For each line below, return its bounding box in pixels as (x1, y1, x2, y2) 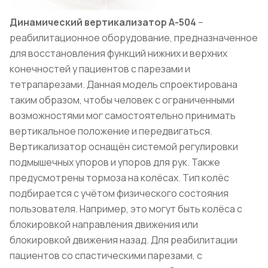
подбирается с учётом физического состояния (10, 186, 229, 200)
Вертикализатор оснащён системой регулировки (10, 139, 238, 153)
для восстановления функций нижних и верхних (10, 46, 227, 60)
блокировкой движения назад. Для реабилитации (10, 233, 237, 246)
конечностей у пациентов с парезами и (10, 62, 190, 75)
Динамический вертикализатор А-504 (10, 15, 196, 29)
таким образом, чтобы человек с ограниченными (10, 93, 234, 106)
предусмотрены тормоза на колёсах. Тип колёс (10, 170, 229, 184)
